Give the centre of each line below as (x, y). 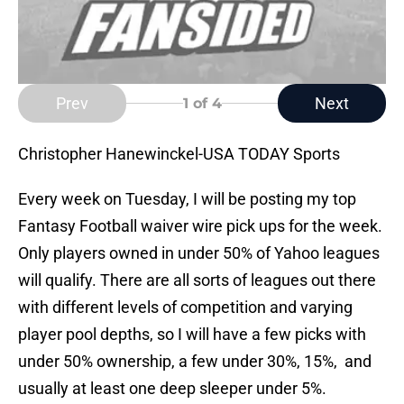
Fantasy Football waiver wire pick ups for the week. (200, 226)
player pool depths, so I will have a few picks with (192, 335)
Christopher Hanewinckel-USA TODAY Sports (179, 154)
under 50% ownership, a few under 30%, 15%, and (195, 362)
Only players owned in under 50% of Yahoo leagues (199, 253)
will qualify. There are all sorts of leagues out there (197, 280)
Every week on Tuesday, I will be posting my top (187, 199)
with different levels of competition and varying (185, 308)
